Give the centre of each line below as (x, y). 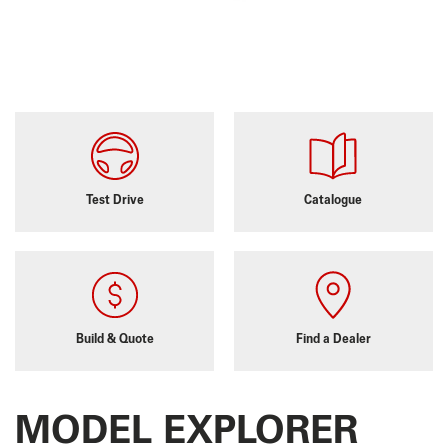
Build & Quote (114, 339)
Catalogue (333, 200)
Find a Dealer (333, 339)
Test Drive (114, 200)
